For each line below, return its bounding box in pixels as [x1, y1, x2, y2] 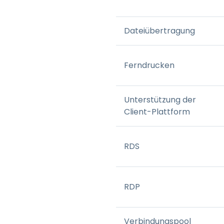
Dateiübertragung [124, 24, 195, 36]
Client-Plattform [124, 105, 190, 117]
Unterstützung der [124, 93, 196, 105]
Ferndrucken [124, 59, 174, 71]
